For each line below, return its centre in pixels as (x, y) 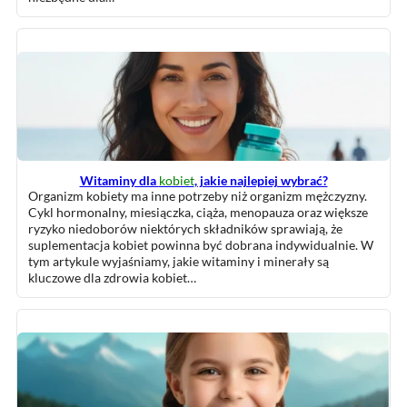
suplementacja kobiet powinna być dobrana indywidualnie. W (201, 245)
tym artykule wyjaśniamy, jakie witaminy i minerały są (179, 261)
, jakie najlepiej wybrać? (261, 180)
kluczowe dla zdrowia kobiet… (112, 278)
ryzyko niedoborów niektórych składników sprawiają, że (185, 228)
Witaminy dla (119, 180)
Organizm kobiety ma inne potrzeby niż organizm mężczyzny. (198, 196)
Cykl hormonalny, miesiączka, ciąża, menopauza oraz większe (198, 212)
